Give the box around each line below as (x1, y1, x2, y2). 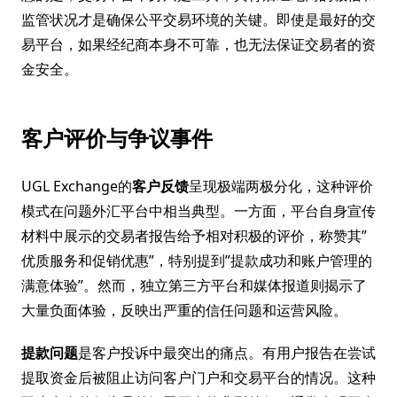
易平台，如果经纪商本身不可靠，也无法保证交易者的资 (21, 35, 376, 54)
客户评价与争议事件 (21, 123, 213, 152)
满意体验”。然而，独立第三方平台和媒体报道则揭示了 (21, 276, 367, 295)
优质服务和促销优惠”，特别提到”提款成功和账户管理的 (21, 251, 372, 270)
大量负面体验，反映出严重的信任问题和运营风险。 (21, 300, 347, 320)
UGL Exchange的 (21, 176, 132, 196)
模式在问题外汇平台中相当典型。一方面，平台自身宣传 (21, 201, 376, 221)
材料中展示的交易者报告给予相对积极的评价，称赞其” (21, 226, 367, 245)
